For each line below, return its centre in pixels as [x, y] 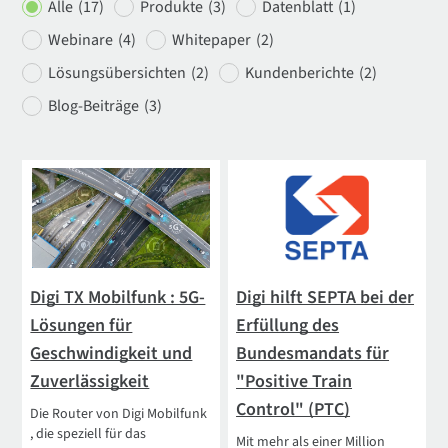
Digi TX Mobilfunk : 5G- [118, 297]
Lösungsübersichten [117, 72]
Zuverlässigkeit [90, 381]
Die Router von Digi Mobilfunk [119, 413]
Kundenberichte [300, 72]
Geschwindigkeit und [111, 353]
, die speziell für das [88, 433]
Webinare [81, 39]
